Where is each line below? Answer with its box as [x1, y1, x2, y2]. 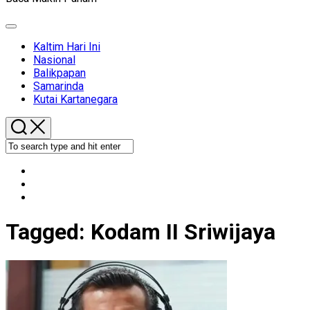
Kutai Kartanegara [33, 93, 118, 106]
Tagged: [6, 219, 91, 246]
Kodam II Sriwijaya [91, 219, 275, 246]
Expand [10, 26, 41, 36]
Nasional [33, 53, 75, 66]
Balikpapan [33, 66, 86, 80]
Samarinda [33, 80, 84, 93]
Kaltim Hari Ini [33, 40, 100, 53]
